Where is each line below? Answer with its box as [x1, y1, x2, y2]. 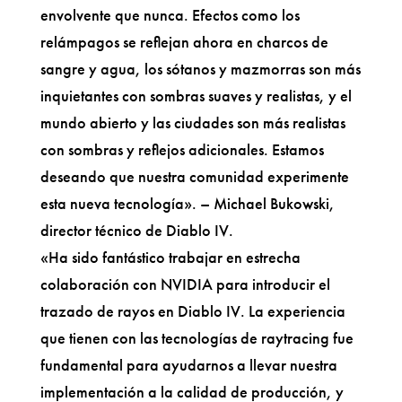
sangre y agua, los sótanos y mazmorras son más [39, 57, 361, 79]
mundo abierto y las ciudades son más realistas [39, 111, 345, 133]
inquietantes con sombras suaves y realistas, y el [39, 84, 352, 106]
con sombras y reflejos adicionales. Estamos [39, 138, 324, 160]
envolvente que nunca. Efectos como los [39, 4, 300, 25]
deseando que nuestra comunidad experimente [39, 165, 349, 187]
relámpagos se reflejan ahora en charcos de [39, 31, 328, 52]
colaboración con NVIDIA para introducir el [39, 273, 330, 294]
